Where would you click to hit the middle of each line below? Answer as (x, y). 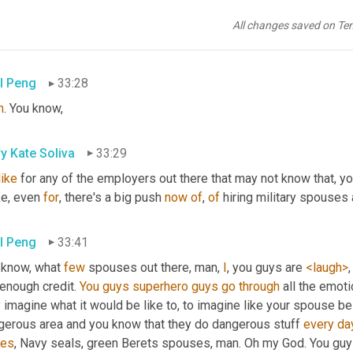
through (259, 286)
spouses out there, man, (154, 267)
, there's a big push (112, 197)
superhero (160, 286)
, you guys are (266, 267)
